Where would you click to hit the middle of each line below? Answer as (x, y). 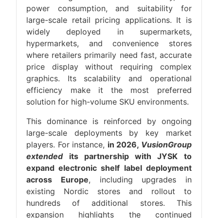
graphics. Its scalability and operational (109, 78)
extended (45, 156)
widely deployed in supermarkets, (109, 32)
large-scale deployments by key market (109, 133)
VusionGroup (166, 145)
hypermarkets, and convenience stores (109, 43)
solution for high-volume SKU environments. (108, 102)
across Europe (57, 180)
